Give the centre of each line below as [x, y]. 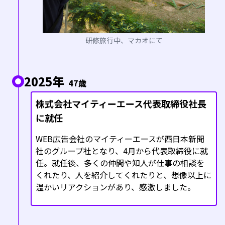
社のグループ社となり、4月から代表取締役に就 [122, 151]
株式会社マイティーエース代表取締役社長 [121, 104]
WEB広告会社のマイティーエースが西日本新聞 [120, 139]
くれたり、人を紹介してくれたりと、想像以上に [124, 175]
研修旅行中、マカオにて [124, 40]
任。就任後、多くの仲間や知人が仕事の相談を [120, 163]
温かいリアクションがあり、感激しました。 [116, 187]
